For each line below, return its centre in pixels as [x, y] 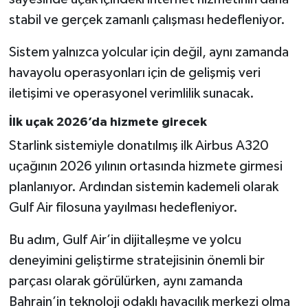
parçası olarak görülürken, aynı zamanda [125, 282]
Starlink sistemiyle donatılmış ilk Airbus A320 [139, 146]
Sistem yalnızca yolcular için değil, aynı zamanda [148, 52]
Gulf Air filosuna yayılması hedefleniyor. [123, 208]
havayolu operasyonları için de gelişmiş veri [134, 73]
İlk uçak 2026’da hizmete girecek [108, 122]
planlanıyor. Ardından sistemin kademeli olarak [143, 187]
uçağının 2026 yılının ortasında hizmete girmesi [145, 167]
